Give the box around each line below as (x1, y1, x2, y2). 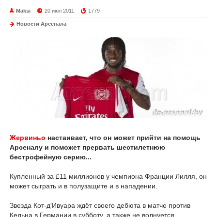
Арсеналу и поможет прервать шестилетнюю (10, 143, 165, 152)
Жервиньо (10, 134, 46, 142)
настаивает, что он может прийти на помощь (46, 134, 201, 142)
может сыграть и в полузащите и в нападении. (10, 182, 157, 190)
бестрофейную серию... (10, 153, 92, 161)
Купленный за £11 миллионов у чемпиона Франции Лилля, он (10, 172, 207, 181)
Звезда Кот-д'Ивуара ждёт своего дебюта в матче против (10, 201, 190, 210)
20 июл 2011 (45, 8, 75, 14)
